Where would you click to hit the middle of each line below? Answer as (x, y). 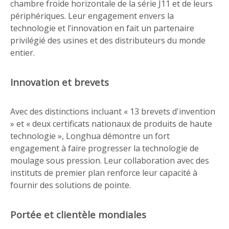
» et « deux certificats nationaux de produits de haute (111, 124)
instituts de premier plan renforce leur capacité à (104, 173)
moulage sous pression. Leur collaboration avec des (110, 161)
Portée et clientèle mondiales (78, 214)
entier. (22, 53)
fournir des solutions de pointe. (71, 185)
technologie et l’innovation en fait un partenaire (102, 28)
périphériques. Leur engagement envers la (92, 16)
